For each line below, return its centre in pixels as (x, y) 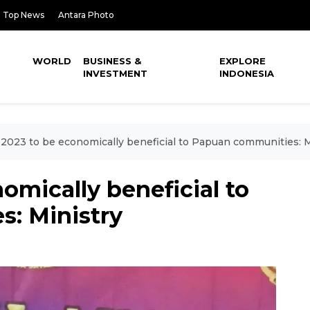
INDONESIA (247, 73)
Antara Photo (86, 15)
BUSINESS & (112, 61)
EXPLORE (243, 61)
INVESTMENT (116, 73)
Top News (24, 15)
